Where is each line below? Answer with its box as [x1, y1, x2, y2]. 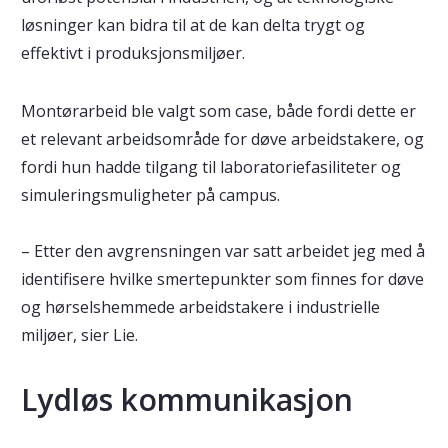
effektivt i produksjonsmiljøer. [20, 42, 249, 64]
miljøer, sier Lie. [20, 324, 138, 346]
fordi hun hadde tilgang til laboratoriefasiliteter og [20, 156, 401, 178]
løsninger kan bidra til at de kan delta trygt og [20, 14, 365, 36]
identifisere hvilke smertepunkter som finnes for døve [20, 268, 424, 290]
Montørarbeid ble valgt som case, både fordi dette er [20, 100, 416, 122]
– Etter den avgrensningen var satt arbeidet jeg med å [20, 240, 425, 262]
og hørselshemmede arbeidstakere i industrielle [20, 296, 380, 318]
